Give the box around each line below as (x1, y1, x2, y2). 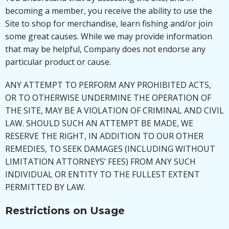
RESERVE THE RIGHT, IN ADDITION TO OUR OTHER (5, 130, 203, 142)
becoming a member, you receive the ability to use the (5, 5, 212, 16)
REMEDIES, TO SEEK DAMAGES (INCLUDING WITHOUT (5, 143, 215, 154)
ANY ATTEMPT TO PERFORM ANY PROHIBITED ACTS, (5, 79, 211, 90)
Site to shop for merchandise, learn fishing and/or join (5, 18, 213, 29)
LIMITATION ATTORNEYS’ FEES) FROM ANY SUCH (5, 156, 196, 167)
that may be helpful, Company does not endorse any (5, 43, 205, 55)
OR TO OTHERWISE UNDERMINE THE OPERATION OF (5, 92, 211, 103)
